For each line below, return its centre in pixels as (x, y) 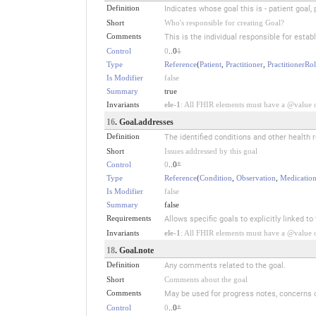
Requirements (128, 218)
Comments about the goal (206, 279)
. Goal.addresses (144, 122)
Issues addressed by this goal (211, 151)
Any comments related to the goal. (225, 265)
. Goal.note (134, 250)
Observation (256, 177)
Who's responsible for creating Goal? (224, 22)
